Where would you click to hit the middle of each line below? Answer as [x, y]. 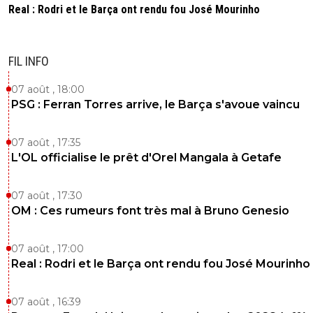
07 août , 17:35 [46, 142]
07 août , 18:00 [48, 89]
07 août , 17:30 [47, 195]
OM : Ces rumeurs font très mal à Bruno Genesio [150, 210]
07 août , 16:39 [46, 301]
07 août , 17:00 [48, 248]
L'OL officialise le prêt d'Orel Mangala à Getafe [146, 157]
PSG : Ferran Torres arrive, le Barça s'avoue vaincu [155, 104]
